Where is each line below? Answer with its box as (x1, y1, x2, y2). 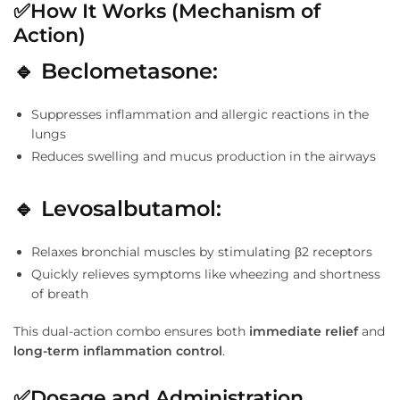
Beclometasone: (41, 58, 218, 85)
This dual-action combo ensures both (13, 322, 249, 339)
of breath (31, 286, 88, 303)
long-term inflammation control (13, 342, 222, 359)
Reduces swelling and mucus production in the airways (31, 148, 376, 165)
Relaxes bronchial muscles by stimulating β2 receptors (31, 244, 372, 261)
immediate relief (249, 322, 358, 339)
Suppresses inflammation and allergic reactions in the (31, 106, 369, 123)
